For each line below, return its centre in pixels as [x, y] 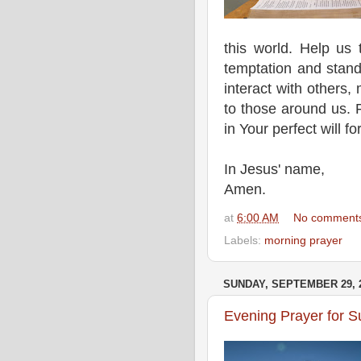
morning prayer [303, 240]
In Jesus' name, [274, 169]
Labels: [244, 240]
